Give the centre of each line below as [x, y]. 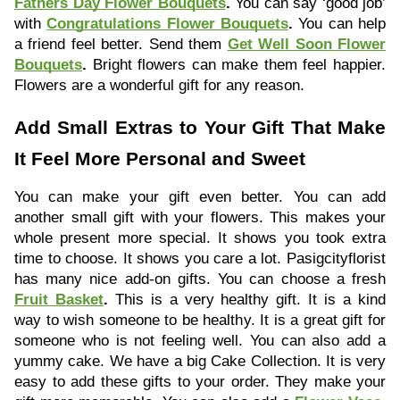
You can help [340, 24]
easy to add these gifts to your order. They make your [200, 382]
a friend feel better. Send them [121, 44]
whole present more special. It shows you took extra [200, 238]
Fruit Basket [59, 300]
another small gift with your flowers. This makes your [200, 217]
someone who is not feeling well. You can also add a [200, 341]
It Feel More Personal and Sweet [160, 159]
